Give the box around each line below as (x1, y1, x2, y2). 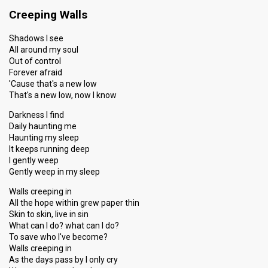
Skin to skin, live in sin (9, 209, 89, 219)
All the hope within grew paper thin (9, 198, 139, 208)
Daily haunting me (9, 121, 77, 131)
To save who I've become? (9, 232, 108, 242)
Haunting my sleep (9, 133, 79, 142)
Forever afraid (9, 68, 62, 77)
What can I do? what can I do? (9, 221, 119, 230)
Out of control (9, 56, 61, 66)
